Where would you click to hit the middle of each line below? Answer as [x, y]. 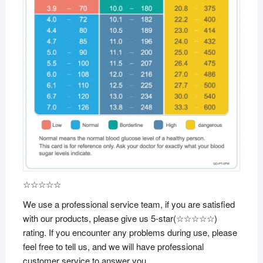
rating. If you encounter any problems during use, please [130, 232]
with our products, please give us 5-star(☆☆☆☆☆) [120, 218]
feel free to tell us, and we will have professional [113, 246]
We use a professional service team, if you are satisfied [129, 204]
